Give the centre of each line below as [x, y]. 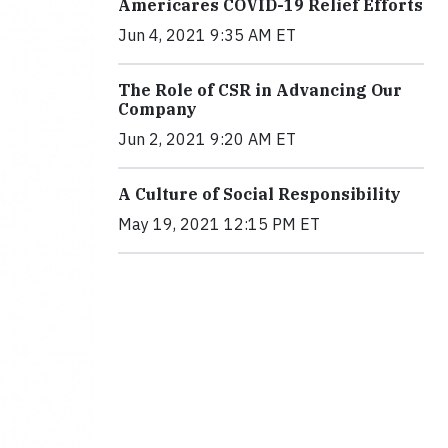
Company [157, 109]
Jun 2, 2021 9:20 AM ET [207, 139]
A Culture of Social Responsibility [259, 194]
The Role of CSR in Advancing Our [260, 90]
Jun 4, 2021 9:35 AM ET [207, 35]
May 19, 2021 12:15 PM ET [219, 224]
